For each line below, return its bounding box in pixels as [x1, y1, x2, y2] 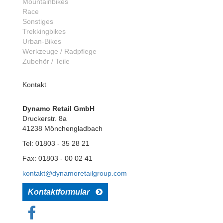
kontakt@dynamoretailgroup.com [22, 169, 127, 177]
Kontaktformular [28, 188, 96, 196]
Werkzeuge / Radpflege [22, 47, 97, 55]
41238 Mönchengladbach [22, 124, 103, 132]
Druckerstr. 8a [22, 114, 67, 122]
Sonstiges [22, 17, 53, 25]
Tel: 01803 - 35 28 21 [22, 139, 90, 147]
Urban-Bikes [22, 37, 61, 45]
